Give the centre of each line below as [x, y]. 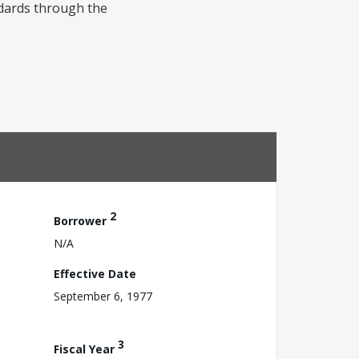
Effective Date [95, 273]
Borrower [82, 220]
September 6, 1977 [103, 296]
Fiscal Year [86, 349]
